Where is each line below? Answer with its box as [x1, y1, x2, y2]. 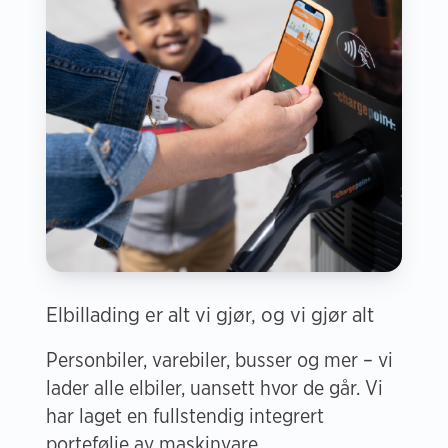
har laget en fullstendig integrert [46, 403, 324, 428]
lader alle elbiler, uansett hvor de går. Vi [46, 375, 383, 400]
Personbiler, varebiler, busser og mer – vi [46, 347, 393, 372]
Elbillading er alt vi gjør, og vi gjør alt [46, 301, 374, 327]
